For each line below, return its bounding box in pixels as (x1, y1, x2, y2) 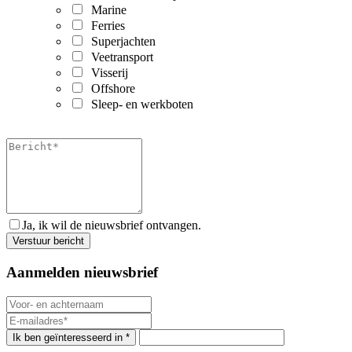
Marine (85, 3, 126, 17)
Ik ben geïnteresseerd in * (13, 331, 130, 343)
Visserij (85, 66, 128, 80)
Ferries (85, 19, 125, 33)
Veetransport (85, 50, 153, 64)
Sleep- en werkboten (85, 97, 193, 112)
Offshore (85, 82, 135, 96)
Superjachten (85, 35, 156, 49)
